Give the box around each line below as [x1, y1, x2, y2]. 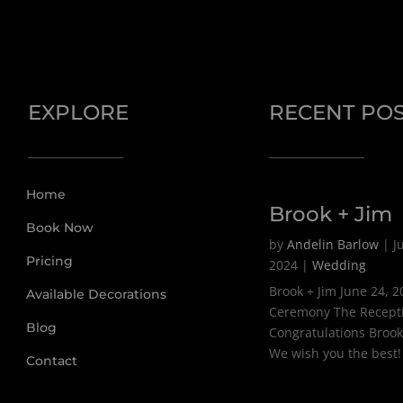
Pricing [26, 253, 74, 270]
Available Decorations [26, 286, 167, 303]
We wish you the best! [268, 345, 401, 363]
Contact [26, 353, 78, 370]
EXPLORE [28, 100, 130, 126]
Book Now [26, 219, 94, 237]
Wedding [311, 256, 366, 274]
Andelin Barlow [286, 236, 379, 254]
